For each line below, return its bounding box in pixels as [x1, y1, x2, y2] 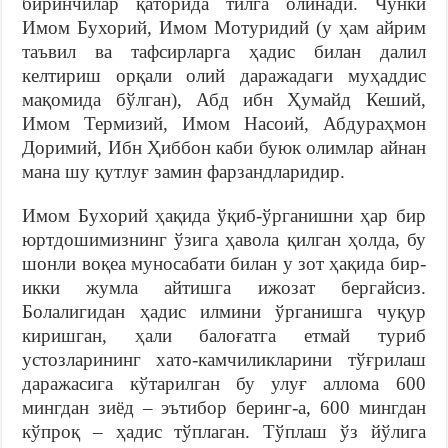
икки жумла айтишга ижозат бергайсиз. [22, 276, 426, 298]
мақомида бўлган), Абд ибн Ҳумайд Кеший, [22, 88, 426, 110]
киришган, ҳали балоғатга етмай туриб [22, 324, 426, 346]
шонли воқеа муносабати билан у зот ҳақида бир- [22, 252, 426, 274]
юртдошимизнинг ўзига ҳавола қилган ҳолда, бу [22, 228, 426, 250]
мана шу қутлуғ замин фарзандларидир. [22, 160, 346, 182]
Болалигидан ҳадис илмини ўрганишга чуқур [22, 300, 426, 322]
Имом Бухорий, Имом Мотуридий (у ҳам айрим [22, 16, 426, 38]
